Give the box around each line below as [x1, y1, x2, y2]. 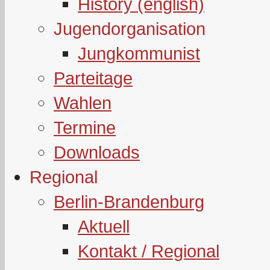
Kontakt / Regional [78, 241, 219, 261]
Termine [54, 118, 116, 137]
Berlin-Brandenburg [54, 192, 204, 212]
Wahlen [54, 93, 111, 113]
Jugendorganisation [54, 19, 206, 39]
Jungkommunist [78, 43, 200, 63]
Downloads [54, 142, 140, 162]
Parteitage [54, 68, 133, 88]
